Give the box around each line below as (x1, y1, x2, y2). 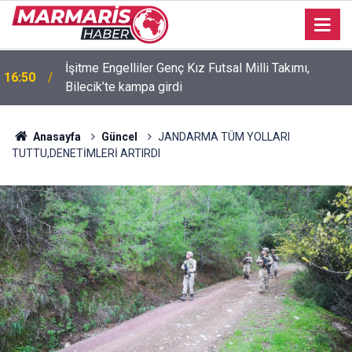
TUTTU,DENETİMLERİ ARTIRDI (12, 147, 160, 159)
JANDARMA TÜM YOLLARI (157, 130, 290, 143)
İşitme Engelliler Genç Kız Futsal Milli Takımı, (65, 60, 310, 75)
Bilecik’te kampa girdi (65, 79, 182, 94)
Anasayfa (30, 130, 81, 143)
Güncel (101, 130, 137, 143)
